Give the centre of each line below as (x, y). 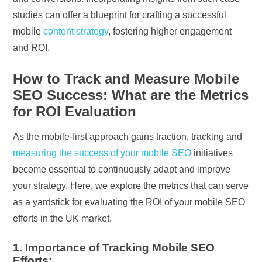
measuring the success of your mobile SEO (102, 153)
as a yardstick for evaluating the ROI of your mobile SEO (129, 202)
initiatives (212, 153)
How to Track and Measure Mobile (126, 78)
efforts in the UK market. (63, 218)
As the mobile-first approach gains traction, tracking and (128, 136)
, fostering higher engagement (170, 31)
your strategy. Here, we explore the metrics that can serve (131, 185)
